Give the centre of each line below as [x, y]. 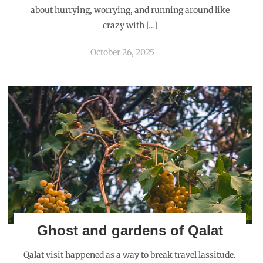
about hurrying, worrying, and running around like [130, 10]
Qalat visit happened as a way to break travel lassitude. [130, 255]
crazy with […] [130, 25]
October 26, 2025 [122, 52]
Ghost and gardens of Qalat [130, 230]
